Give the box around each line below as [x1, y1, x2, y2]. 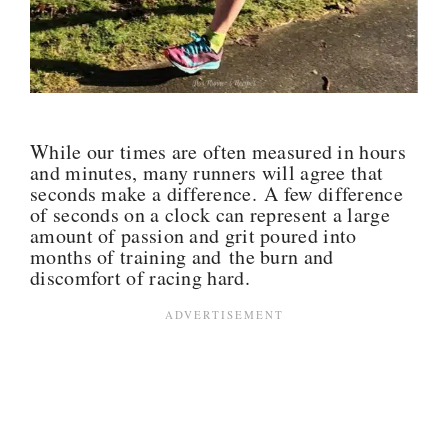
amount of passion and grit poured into [30, 221, 357, 249]
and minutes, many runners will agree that [30, 158, 384, 186]
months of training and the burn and [30, 242, 334, 270]
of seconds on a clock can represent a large [30, 200, 390, 228]
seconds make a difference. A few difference [30, 179, 403, 207]
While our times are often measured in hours [30, 137, 406, 165]
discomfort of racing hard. [30, 263, 250, 291]
